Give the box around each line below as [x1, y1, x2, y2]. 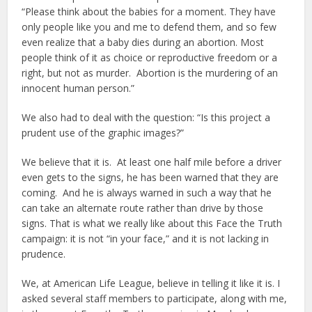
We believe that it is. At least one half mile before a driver [22, 155, 282, 169]
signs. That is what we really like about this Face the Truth [22, 217, 283, 230]
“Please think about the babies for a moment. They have [22, 5, 276, 18]
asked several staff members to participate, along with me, [22, 292, 288, 305]
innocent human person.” [22, 81, 135, 95]
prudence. [22, 247, 66, 260]
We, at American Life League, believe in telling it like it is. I [22, 276, 281, 290]
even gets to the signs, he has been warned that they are [22, 171, 279, 184]
